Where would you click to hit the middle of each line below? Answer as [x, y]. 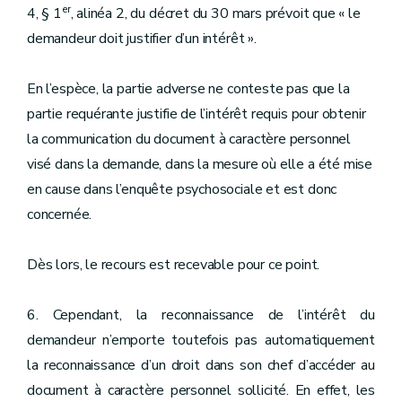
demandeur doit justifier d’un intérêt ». [142, 39]
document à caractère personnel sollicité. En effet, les [201, 390]
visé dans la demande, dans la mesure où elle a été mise [200, 164]
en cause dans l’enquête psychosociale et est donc [182, 189]
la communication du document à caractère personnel [189, 139]
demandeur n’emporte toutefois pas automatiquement [201, 340]
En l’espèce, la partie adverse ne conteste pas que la [188, 89]
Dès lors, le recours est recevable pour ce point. [174, 265]
